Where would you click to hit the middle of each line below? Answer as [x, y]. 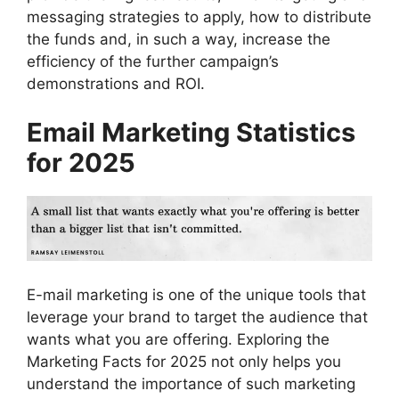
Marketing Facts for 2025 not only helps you [184, 361]
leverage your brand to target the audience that [197, 317]
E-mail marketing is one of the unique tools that [196, 294]
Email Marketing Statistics [191, 133]
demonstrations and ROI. [116, 83]
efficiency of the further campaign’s [153, 61]
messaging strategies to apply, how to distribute [199, 16]
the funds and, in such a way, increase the [179, 39]
